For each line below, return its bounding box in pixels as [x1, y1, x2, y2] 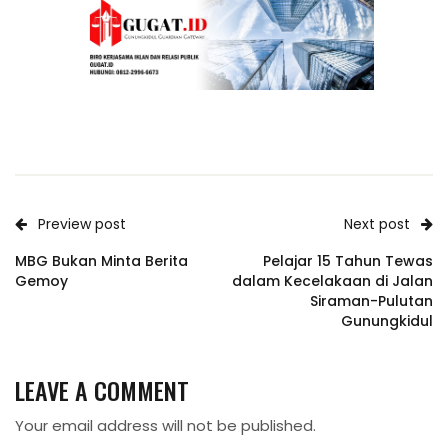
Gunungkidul [341, 311, 433, 332]
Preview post [38, 214, 126, 235]
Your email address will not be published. [15, 415, 316, 437]
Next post [344, 214, 410, 235]
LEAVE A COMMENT [15, 372, 189, 409]
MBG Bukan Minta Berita [15, 251, 188, 272]
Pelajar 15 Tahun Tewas [263, 251, 433, 272]
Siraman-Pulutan [310, 291, 433, 312]
